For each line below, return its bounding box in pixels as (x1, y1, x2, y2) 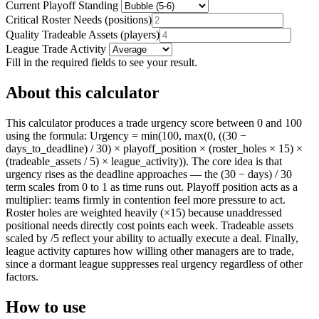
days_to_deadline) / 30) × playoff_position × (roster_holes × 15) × (6, 142, 303, 155)
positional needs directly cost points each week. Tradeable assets (6, 219, 293, 231)
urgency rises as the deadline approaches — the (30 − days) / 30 (6, 167, 292, 180)
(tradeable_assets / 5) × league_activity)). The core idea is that (6, 155, 282, 167)
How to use (6, 297, 86, 316)
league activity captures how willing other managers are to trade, (6, 244, 294, 257)
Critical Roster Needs (6, 13, 102, 26)
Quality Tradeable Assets (6, 28, 117, 41)
